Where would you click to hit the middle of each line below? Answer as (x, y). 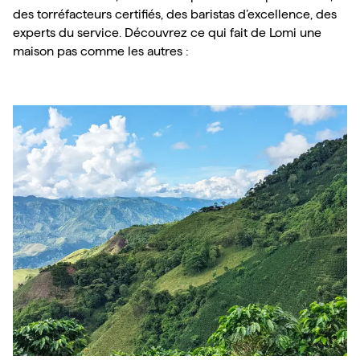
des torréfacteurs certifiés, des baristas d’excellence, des (175, 14)
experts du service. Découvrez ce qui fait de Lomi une (167, 33)
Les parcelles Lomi (65, 114)
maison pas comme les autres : (101, 51)
